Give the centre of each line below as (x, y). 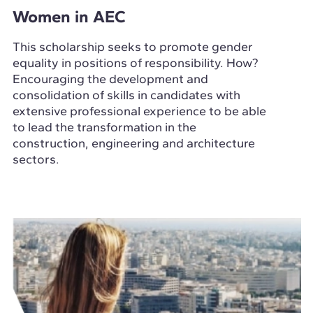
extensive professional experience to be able (139, 111)
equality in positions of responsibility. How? (135, 63)
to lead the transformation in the (104, 128)
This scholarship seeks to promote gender (132, 47)
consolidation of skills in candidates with (126, 95)
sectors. (36, 160)
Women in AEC (69, 17)
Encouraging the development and (110, 79)
